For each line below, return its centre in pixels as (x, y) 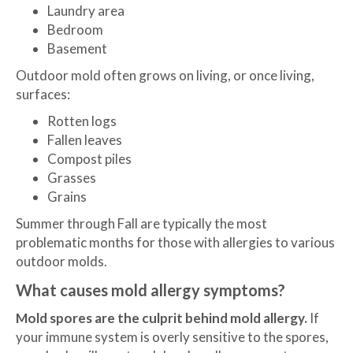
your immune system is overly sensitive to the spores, (172, 337)
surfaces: (43, 95)
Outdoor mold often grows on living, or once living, (165, 76)
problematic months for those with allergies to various (175, 243)
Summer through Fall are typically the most (141, 224)
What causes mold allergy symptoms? (150, 290)
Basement (77, 49)
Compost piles (89, 159)
